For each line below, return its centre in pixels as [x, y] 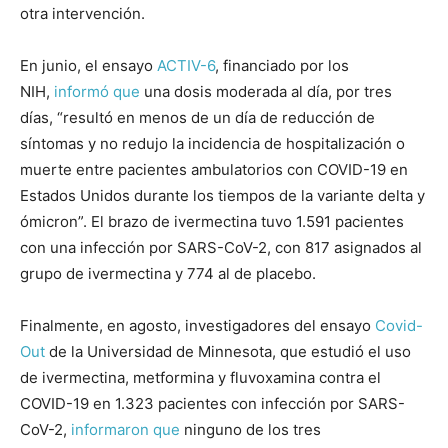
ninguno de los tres [250, 430]
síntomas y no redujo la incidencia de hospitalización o [212, 144]
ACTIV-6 [186, 66]
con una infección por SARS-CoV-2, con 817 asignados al [221, 248]
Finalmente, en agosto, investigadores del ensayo [197, 326]
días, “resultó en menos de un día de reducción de [197, 118]
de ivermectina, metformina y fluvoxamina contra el [200, 378]
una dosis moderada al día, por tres [266, 92]
